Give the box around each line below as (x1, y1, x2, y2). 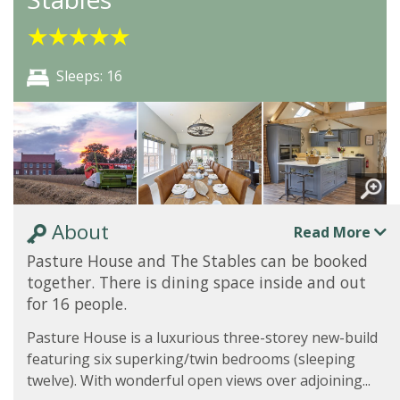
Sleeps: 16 (56, 66, 122, 86)
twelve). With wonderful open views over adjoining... (27, 371, 371, 390)
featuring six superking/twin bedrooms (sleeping (27, 349, 355, 369)
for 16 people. (27, 293, 127, 314)
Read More (294, 221, 374, 242)
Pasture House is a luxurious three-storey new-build (27, 328, 378, 347)
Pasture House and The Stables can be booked (27, 250, 368, 271)
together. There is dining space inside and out (27, 271, 366, 293)
